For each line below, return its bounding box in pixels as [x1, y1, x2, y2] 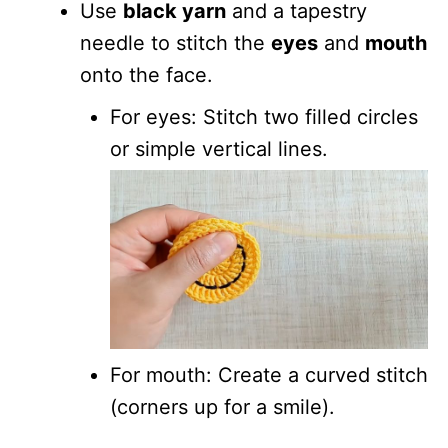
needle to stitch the [80, 30, 271, 55]
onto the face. [80, 62, 213, 87]
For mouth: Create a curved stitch [110, 362, 428, 387]
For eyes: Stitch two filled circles [110, 104, 418, 129]
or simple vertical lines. [110, 136, 328, 161]
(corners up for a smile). [110, 394, 335, 419]
